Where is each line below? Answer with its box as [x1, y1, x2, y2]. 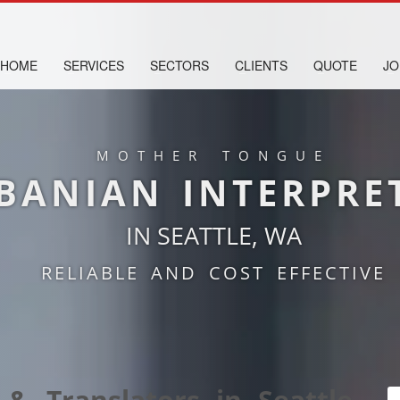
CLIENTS [235, 56, 287, 74]
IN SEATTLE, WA [125, 219, 302, 252]
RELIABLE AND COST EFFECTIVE [41, 261, 386, 285]
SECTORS [150, 56, 209, 74]
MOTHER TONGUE [96, 146, 330, 164]
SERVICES [63, 56, 124, 74]
